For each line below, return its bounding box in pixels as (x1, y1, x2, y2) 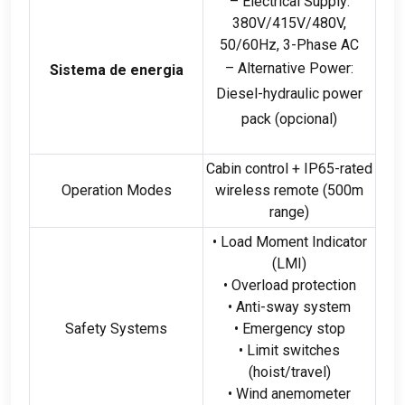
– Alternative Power (225, 59, 351, 77)
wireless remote (215, 181, 319, 199)
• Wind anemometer (228, 384, 351, 402)
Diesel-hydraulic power (216, 84, 363, 102)
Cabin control (206, 159, 288, 177)
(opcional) (271, 109, 337, 127)
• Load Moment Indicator (212, 232, 367, 250)
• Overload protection (222, 276, 356, 294)
